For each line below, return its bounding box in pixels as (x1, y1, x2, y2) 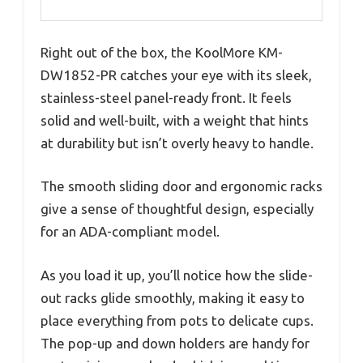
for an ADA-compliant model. (41, 224, 220, 240)
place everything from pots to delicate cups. (41, 312, 314, 328)
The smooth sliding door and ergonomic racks (41, 178, 322, 194)
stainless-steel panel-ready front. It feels (41, 89, 292, 105)
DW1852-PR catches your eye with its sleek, (41, 66, 312, 83)
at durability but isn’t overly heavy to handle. (41, 135, 314, 151)
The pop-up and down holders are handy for (41, 335, 310, 351)
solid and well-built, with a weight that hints (41, 112, 309, 128)
